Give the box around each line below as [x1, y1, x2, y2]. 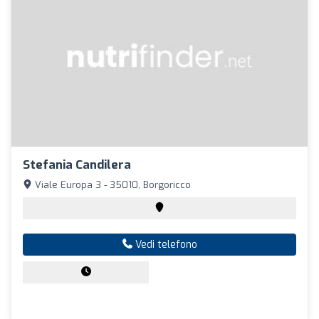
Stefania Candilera [23, 156, 131, 173]
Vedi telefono [132, 237, 197, 251]
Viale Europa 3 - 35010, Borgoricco [32, 178, 191, 191]
